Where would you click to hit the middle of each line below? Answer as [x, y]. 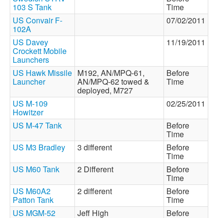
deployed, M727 [107, 90]
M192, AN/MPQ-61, [111, 73]
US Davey [30, 42]
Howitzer [28, 112]
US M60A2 [32, 191]
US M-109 [30, 103]
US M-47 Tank [37, 125]
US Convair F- [37, 20]
